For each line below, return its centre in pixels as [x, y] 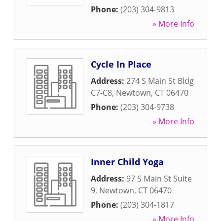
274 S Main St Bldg [160, 81]
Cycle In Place [121, 64]
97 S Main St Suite [159, 179]
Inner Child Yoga [127, 162]
